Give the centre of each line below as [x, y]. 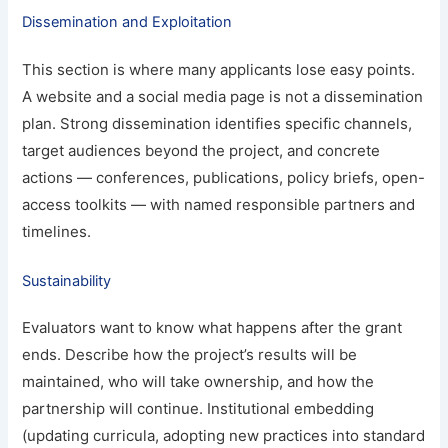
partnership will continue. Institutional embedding [198, 409]
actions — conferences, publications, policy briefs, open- [224, 177]
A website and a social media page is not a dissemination [223, 96]
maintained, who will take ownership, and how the [198, 382]
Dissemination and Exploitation [127, 21]
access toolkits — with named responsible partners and [219, 204]
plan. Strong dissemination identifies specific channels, [217, 123]
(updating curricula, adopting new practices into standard [224, 436]
